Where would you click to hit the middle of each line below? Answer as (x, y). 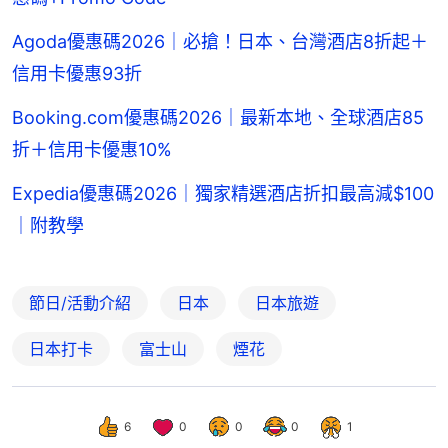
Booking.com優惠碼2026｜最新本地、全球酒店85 (218, 117)
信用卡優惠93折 (77, 73)
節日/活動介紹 (80, 302)
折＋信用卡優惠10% (92, 149)
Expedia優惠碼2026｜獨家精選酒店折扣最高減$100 (223, 193)
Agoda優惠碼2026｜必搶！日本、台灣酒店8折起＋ (220, 41)
